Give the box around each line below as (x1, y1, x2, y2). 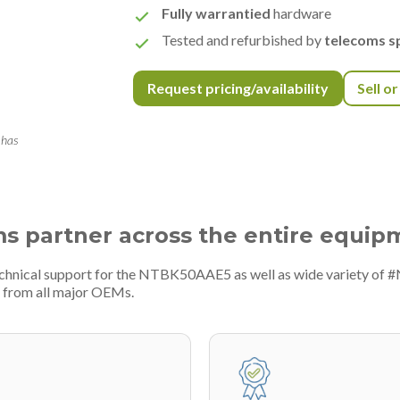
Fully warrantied (162, 4, 271, 21)
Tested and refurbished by (162, 31, 325, 48)
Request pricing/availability (147, 79, 329, 96)
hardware (271, 4, 332, 21)
